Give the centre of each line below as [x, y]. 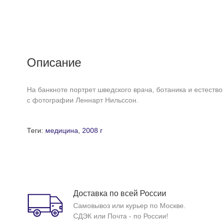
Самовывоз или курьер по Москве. [129, 206]
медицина [61, 130]
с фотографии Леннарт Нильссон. [82, 100]
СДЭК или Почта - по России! [120, 216]
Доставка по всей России [119, 193]
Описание [54, 62]
